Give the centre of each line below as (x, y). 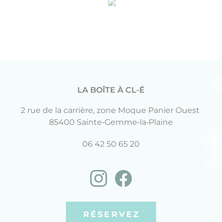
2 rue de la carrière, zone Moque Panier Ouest (111, 110)
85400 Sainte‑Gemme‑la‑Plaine (111, 122)
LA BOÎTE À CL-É (111, 90)
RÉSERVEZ (112, 214)
